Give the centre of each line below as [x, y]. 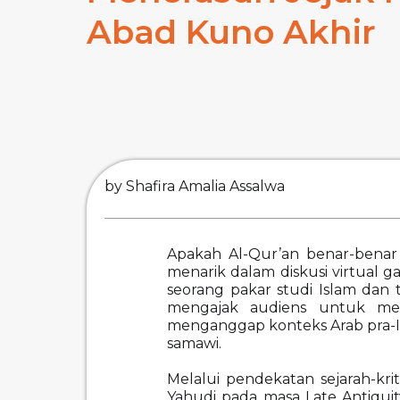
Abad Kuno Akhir [231, 31]
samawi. [194, 343]
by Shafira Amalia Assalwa [195, 186]
